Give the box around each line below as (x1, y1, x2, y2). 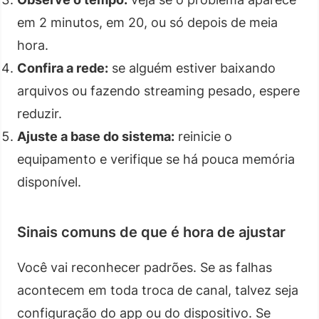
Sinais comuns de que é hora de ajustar (17, 223, 286, 241)
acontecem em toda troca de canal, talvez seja (17, 282, 298, 298)
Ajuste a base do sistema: (17, 128, 174, 144)
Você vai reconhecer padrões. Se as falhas (17, 259, 272, 275)
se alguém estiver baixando (108, 60, 276, 75)
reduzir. (17, 105, 62, 121)
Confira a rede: (17, 60, 108, 75)
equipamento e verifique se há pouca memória (17, 151, 295, 167)
